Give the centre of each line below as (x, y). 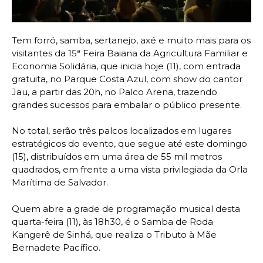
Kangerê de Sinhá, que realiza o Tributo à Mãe (114, 234)
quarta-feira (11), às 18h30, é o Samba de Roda (112, 221)
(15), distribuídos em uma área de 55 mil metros (117, 157)
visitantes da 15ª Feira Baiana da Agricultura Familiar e (130, 53)
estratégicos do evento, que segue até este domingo (129, 144)
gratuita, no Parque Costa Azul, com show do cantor (127, 79)
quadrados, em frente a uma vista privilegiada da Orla (130, 170)
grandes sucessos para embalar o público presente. (127, 104)
